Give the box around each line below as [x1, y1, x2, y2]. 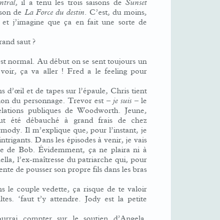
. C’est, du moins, [84, 7, 147, 17]
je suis [112, 96, 132, 106]
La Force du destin [24, 7, 84, 17]
